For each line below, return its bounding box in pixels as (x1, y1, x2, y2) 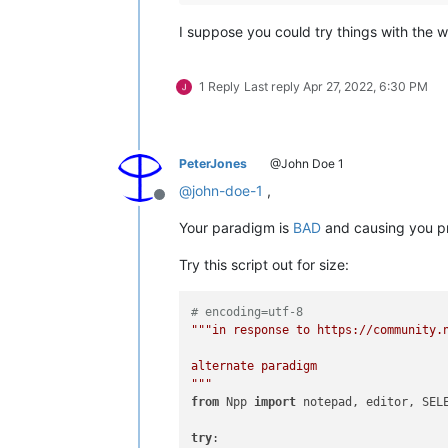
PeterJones (179, 155, 247, 171)
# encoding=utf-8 (191, 305, 304, 319)
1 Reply (199, 78, 240, 94)
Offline (158, 194, 208, 215)
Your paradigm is (179, 218, 293, 236)
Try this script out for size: (179, 255, 349, 273)
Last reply (244, 78, 303, 94)
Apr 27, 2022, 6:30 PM (303, 78, 428, 94)
